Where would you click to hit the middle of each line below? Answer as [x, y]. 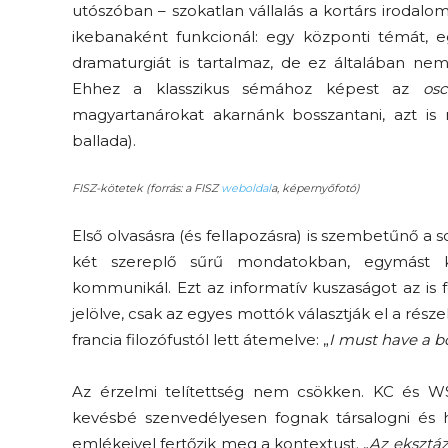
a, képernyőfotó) [315, 187]
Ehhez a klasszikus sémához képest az [247, 88]
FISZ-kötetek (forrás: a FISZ [146, 187]
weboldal [246, 187]
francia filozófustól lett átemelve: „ [200, 339]
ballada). [104, 140]
